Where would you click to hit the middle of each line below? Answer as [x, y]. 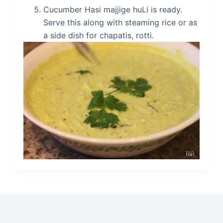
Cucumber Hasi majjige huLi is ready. [112, 9]
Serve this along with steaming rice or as [120, 22]
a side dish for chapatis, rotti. [98, 35]
